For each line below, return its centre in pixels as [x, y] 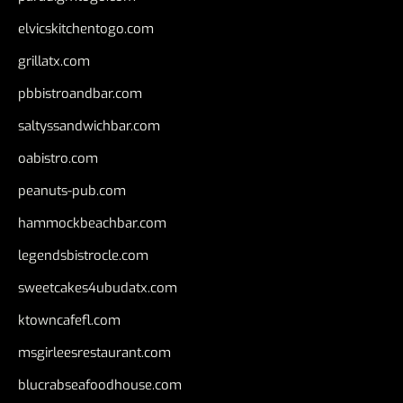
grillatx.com [54, 61]
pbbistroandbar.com [80, 93]
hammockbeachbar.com [92, 223]
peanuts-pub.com [72, 190]
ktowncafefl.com [69, 320]
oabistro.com [58, 158]
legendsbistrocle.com [83, 255]
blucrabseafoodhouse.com [100, 385]
